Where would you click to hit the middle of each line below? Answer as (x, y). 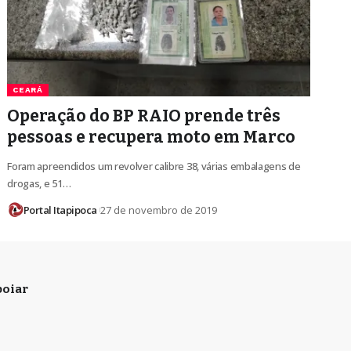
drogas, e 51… (39, 184)
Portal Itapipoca (60, 210)
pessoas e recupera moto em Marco (152, 138)
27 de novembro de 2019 (159, 210)
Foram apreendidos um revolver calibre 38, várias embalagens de (154, 166)
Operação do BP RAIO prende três (144, 116)
